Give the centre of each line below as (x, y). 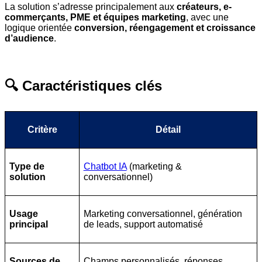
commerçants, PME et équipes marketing (95, 18)
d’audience (29, 39)
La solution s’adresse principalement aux (91, 7)
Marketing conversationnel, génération (163, 214)
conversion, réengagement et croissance (165, 28)
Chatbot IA (105, 167)
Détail (168, 130)
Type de (27, 167)
